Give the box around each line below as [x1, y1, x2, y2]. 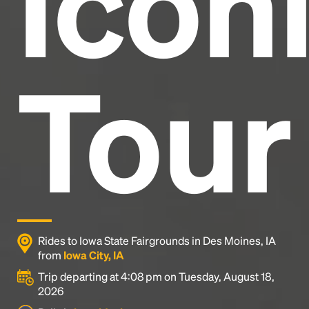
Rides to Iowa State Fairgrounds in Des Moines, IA [38, 233, 276, 248]
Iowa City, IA [63, 248, 124, 262]
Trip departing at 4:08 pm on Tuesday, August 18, [38, 269, 275, 283]
